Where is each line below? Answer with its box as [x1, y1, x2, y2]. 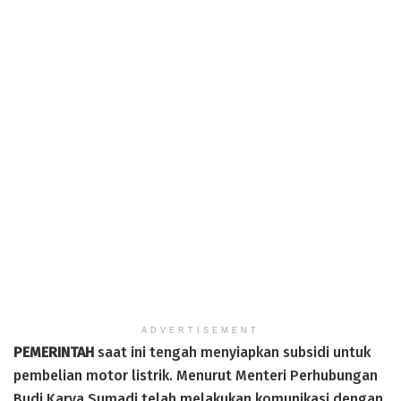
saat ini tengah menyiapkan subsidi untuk [94, 343, 371, 361]
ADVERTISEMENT [141, 325, 260, 335]
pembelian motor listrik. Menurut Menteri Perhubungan [13, 366, 378, 384]
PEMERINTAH [13, 343, 94, 361]
